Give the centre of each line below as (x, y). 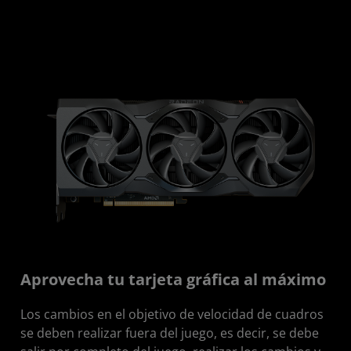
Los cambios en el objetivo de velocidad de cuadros (172, 314)
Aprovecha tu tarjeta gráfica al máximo (173, 279)
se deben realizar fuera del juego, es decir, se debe (170, 333)
